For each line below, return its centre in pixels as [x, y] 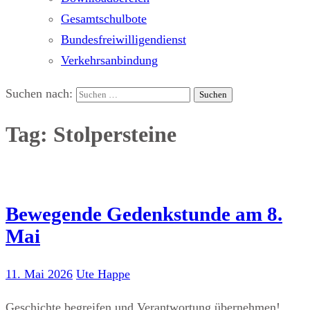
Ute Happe [103, 274]
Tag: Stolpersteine [91, 135]
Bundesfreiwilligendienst [124, 39]
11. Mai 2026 [39, 274]
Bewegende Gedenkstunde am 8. [144, 213]
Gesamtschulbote [104, 19]
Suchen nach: [39, 93]
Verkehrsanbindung [109, 60]
